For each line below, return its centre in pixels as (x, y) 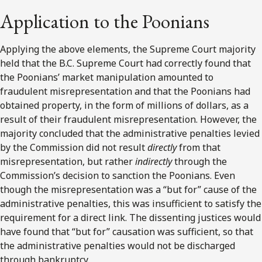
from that (200, 147)
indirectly (154, 161)
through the (199, 161)
